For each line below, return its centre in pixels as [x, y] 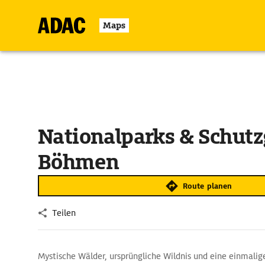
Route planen [207, 186]
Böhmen [79, 162]
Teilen [64, 213]
